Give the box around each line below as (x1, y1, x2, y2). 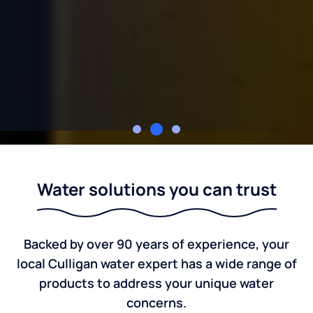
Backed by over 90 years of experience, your (24, 235, 289, 253)
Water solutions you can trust (36, 177, 277, 201)
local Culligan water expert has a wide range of (16, 255, 297, 272)
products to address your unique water (39, 275, 274, 292)
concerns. (126, 294, 187, 312)
